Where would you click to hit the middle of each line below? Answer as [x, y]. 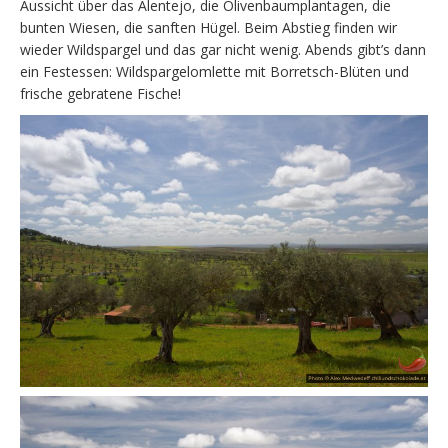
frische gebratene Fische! [100, 93]
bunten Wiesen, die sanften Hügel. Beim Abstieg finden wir [208, 27]
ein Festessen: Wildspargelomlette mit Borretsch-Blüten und [214, 71]
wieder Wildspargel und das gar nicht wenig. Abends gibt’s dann [223, 49]
